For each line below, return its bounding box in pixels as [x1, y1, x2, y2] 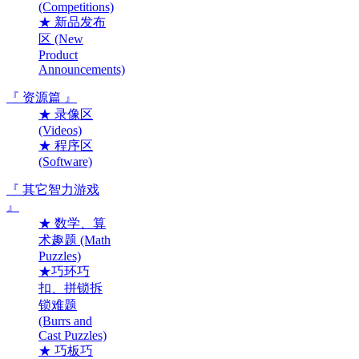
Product [38, 47, 78, 62]
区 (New [38, 31, 83, 46]
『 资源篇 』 [6, 90, 77, 104]
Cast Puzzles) [38, 328, 107, 342]
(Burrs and [38, 313, 92, 328]
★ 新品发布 [38, 14, 106, 29]
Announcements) [38, 62, 125, 76]
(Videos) [38, 123, 82, 137]
